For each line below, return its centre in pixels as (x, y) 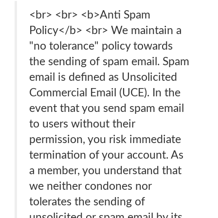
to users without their (82, 124)
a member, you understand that (105, 171)
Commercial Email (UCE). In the (105, 93)
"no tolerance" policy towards (101, 46)
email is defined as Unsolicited (103, 77)
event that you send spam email (107, 108)
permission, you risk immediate (105, 139)
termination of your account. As (106, 155)
